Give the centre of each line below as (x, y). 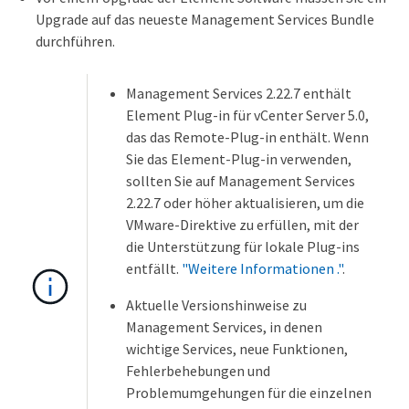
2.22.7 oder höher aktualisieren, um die (245, 203)
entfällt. (154, 269)
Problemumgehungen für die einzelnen (249, 393)
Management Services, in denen (224, 327)
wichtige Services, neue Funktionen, (237, 349)
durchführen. (75, 42)
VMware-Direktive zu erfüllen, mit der (242, 225)
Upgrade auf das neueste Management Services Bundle (205, 20)
